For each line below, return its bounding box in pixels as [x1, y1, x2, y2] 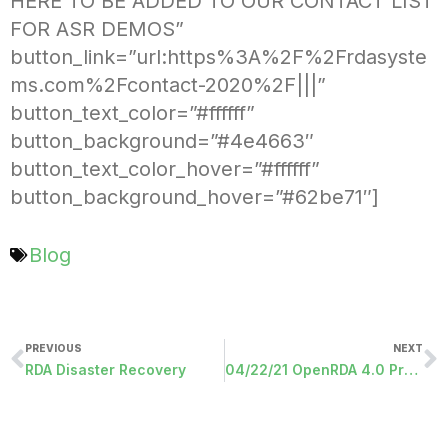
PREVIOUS [25, 341, 82, 354]
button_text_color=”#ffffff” [10, 100, 255, 125]
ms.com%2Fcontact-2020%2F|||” [10, 72, 326, 97]
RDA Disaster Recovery [25, 360, 186, 378]
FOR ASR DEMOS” [10, 16, 184, 41]
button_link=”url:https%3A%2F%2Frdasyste [10, 44, 427, 69]
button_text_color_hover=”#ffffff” [10, 156, 320, 181]
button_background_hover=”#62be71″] [10, 184, 379, 209]
